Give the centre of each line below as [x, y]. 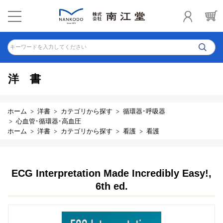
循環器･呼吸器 [144, 111]
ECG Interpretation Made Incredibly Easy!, [111, 173]
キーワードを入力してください [48, 47]
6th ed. [111, 186]
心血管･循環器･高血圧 [49, 121]
